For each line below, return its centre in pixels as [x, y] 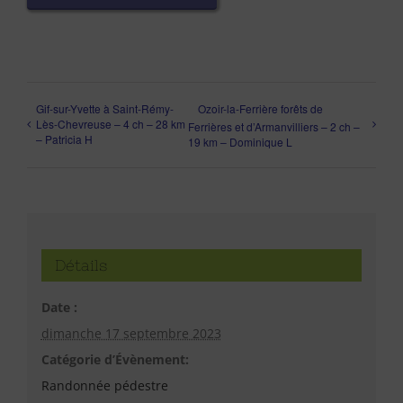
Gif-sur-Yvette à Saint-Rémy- [105, 108]
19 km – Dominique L [241, 142]
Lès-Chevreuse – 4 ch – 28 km [111, 123]
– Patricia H [64, 139]
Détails [81, 265]
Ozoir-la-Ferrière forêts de [261, 108]
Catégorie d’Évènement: [115, 359]
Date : [59, 307]
